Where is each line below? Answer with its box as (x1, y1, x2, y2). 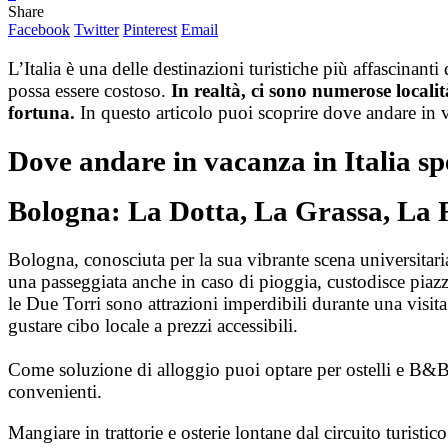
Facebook (8, 20, 70, 38)
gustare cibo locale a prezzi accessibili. (8, 314, 303, 336)
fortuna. (8, 101, 75, 123)
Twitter (74, 20, 119, 38)
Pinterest (123, 20, 177, 38)
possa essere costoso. (8, 79, 171, 101)
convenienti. (8, 380, 102, 402)
